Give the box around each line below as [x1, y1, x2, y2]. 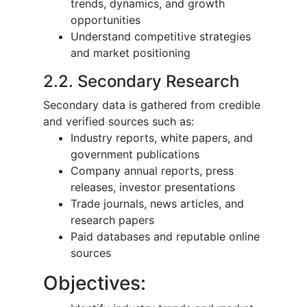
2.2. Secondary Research [43, 71, 239, 91]
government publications [71, 147, 199, 161]
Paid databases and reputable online [71, 229, 260, 243]
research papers [71, 212, 154, 227]
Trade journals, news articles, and [71, 196, 244, 210]
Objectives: [43, 271, 146, 295]
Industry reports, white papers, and [71, 130, 253, 145]
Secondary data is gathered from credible [43, 97, 260, 112]
